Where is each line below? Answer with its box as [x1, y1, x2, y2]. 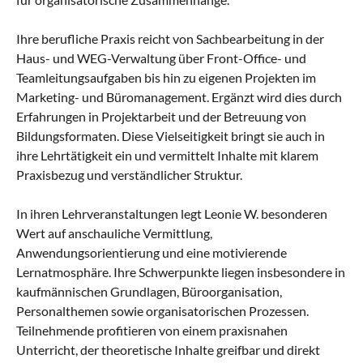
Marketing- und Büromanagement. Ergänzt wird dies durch [16, 89, 342, 105]
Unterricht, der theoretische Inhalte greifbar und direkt [16, 342, 320, 358]
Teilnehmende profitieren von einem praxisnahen [16, 322, 288, 339]
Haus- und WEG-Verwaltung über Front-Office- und [16, 50, 307, 66]
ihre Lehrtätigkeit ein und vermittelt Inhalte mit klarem [16, 147, 318, 164]
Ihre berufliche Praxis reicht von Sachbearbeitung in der [16, 31, 324, 47]
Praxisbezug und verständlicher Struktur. [16, 167, 242, 183]
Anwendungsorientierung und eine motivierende [16, 245, 287, 261]
